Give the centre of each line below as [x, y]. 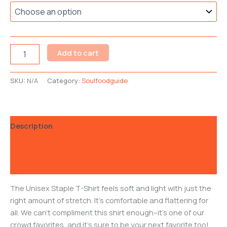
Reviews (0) [32, 165]
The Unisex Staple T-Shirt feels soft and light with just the [111, 188]
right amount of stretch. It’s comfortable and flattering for [109, 200]
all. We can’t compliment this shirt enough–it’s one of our [107, 212]
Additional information [52, 145]
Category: [64, 81]
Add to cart [78, 53]
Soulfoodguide [105, 81]
